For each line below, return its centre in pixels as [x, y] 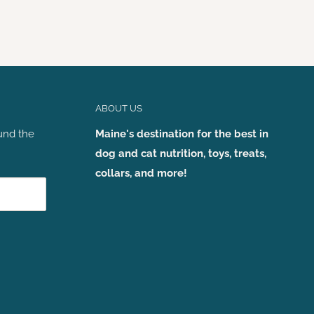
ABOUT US [119, 108]
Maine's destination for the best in [182, 134]
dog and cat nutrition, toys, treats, [181, 154]
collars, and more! [141, 173]
